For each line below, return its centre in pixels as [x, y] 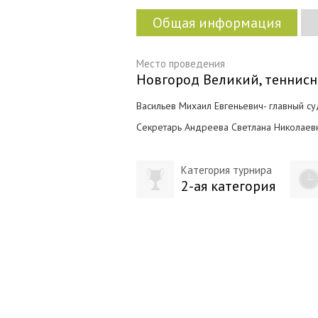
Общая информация [217, 23]
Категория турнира [226, 170]
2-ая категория [228, 186]
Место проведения [181, 64]
